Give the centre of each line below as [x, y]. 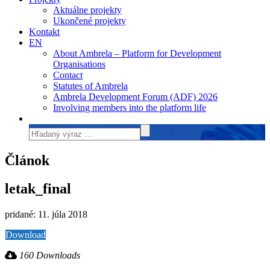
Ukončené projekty [89, 21]
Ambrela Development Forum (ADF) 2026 [135, 97]
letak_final [38, 188]
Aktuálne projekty [87, 10]
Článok [27, 160]
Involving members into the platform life [130, 108]
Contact [68, 75]
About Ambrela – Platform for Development [137, 53]
